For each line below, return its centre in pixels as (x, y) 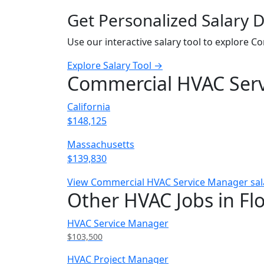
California (89, 107)
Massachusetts (101, 144)
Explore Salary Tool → (115, 65)
